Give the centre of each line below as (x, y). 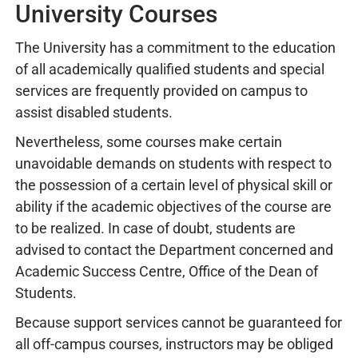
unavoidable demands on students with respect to (173, 163)
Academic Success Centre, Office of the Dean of (167, 271)
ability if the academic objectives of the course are (173, 207)
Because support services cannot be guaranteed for (179, 322)
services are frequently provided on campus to (161, 91)
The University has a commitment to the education (175, 48)
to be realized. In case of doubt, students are (155, 228)
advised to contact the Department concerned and (174, 250)
